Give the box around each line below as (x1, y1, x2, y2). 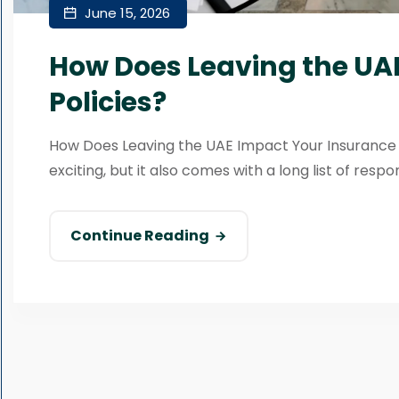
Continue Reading (70, 224, 209, 246)
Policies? (49, 83, 167, 121)
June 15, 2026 (81, 3, 170, 22)
